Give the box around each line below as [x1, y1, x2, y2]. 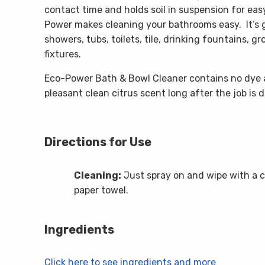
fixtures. [44, 49, 81, 60]
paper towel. [73, 185, 128, 196]
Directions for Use [44, 135, 151, 149]
